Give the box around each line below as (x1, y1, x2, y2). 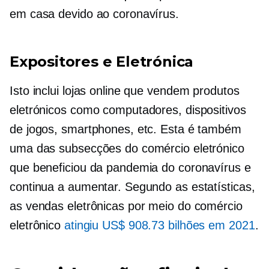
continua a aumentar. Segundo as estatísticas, (10, 180, 255, 193)
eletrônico (10, 219, 64, 232)
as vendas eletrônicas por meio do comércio (10, 199, 243, 213)
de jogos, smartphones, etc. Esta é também (10, 122, 241, 136)
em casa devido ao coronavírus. (10, 7, 179, 20)
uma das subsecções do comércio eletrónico (10, 142, 244, 155)
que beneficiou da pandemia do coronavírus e (10, 161, 251, 174)
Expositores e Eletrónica (10, 53, 194, 70)
